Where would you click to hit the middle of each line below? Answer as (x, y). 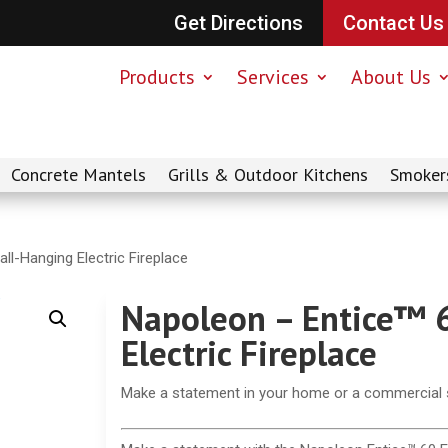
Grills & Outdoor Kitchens (268, 175)
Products (156, 76)
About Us (390, 76)
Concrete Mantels (78, 175)
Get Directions (238, 23)
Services (272, 76)
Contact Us (393, 23)
